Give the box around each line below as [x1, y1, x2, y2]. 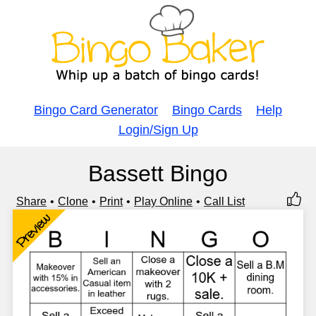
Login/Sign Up [118, 123, 198, 137]
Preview [13, 209, 54, 251]
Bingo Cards [172, 103, 242, 117]
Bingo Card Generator [34, 103, 158, 117]
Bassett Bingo [88, 161, 228, 186]
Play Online [134, 195, 193, 207]
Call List [204, 195, 245, 207]
